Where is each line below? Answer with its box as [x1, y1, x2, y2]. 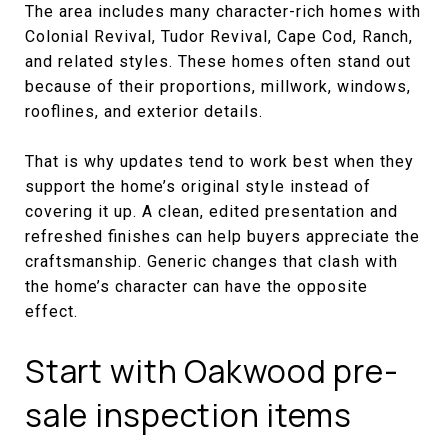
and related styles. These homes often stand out [25, 51, 411, 71]
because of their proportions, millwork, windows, [25, 76, 411, 96]
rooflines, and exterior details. [25, 101, 263, 121]
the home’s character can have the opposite [25, 276, 368, 296]
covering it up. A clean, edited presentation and [25, 201, 398, 221]
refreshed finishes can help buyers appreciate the [25, 226, 420, 246]
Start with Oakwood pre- [25, 348, 399, 393]
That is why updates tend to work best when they [25, 151, 414, 171]
